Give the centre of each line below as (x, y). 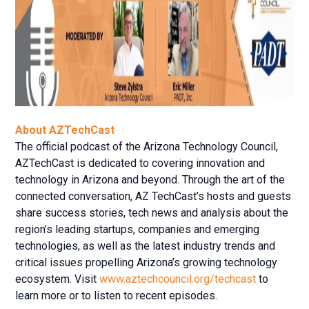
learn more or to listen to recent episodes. (117, 295)
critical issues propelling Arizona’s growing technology (147, 262)
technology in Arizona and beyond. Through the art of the (150, 179)
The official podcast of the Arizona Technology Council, (147, 146)
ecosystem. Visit (58, 279)
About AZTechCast (65, 130)
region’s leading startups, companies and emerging (138, 229)
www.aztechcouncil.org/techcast (178, 279)
